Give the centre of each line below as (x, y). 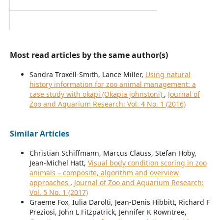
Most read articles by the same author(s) (89, 55)
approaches (50, 183)
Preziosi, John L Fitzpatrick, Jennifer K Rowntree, (108, 212)
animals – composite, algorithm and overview (104, 173)
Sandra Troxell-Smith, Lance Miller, (87, 75)
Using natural (168, 75)
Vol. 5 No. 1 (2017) (58, 192)
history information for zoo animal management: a (112, 84)
